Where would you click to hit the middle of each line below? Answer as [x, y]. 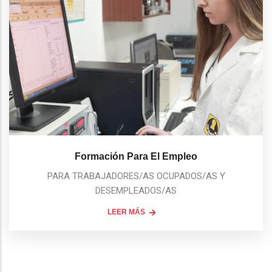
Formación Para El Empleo [136, 157]
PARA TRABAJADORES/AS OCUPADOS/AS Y [136, 176]
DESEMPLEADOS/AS [136, 191]
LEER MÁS [126, 212]
